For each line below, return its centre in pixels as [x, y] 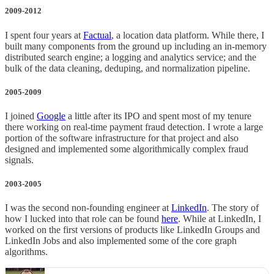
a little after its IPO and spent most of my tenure [158, 116]
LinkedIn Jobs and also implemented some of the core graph [121, 241]
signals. [19, 160]
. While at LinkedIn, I [220, 219]
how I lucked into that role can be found [83, 219]
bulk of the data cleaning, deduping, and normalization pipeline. [128, 68]
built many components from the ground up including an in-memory [136, 46]
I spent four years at [44, 35]
